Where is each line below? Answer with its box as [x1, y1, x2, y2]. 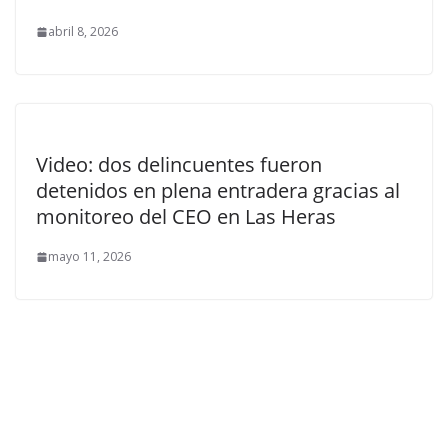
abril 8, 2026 [48, 23, 118, 40]
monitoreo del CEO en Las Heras [36, 203, 336, 230]
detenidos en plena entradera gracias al [36, 177, 400, 204]
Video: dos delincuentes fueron [36, 151, 322, 178]
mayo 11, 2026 [48, 248, 131, 265]
